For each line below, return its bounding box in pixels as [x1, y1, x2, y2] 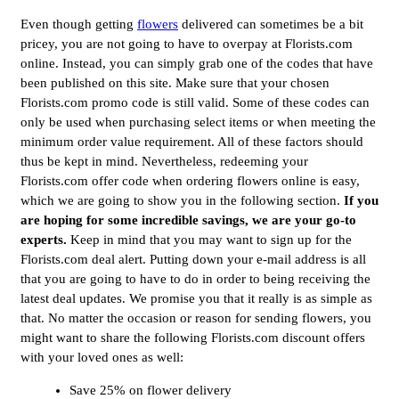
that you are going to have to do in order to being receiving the [20, 271, 370, 286]
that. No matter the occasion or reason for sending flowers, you [20, 310, 371, 325]
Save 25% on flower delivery [69, 382, 232, 397]
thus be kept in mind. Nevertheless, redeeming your [20, 153, 308, 168]
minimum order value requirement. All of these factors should [20, 134, 363, 149]
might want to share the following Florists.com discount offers [20, 330, 365, 345]
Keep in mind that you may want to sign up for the [67, 232, 352, 247]
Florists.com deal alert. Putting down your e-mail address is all [20, 251, 366, 266]
